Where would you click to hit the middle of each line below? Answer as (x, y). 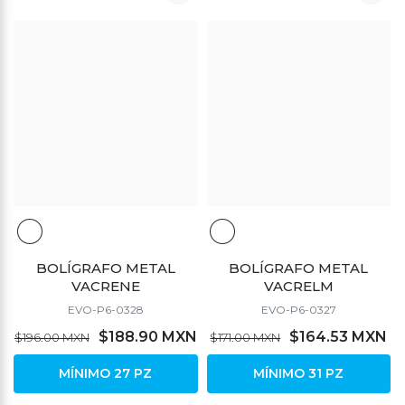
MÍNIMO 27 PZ (106, 374)
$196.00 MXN (52, 338)
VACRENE (105, 287)
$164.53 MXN (339, 337)
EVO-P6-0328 (105, 310)
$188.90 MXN (147, 337)
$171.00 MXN (245, 338)
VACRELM (298, 287)
